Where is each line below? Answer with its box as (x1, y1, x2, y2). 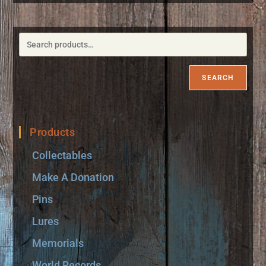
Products (30, 126, 75, 139)
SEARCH (202, 74, 235, 83)
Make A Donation (32, 171, 115, 184)
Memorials (32, 237, 84, 250)
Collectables (32, 149, 93, 162)
